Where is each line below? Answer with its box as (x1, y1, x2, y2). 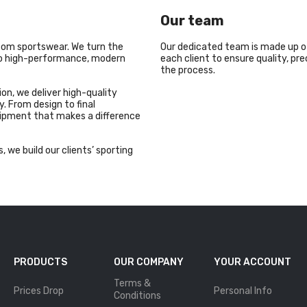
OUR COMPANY (113, 256, 184, 268)
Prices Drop (13, 285, 64, 297)
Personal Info (213, 285, 272, 297)
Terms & (113, 278, 151, 289)
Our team (160, 12, 224, 29)
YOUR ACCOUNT (213, 256, 291, 268)
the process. (160, 64, 219, 76)
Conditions (113, 290, 161, 302)
